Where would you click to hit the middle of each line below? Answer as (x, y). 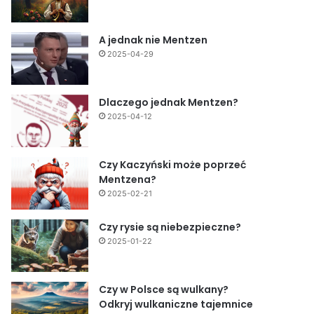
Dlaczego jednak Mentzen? (169, 102)
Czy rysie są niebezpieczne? (170, 227)
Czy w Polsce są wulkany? (164, 289)
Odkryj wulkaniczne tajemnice (176, 304)
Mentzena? (128, 179)
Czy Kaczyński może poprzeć (173, 164)
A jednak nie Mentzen (153, 40)
